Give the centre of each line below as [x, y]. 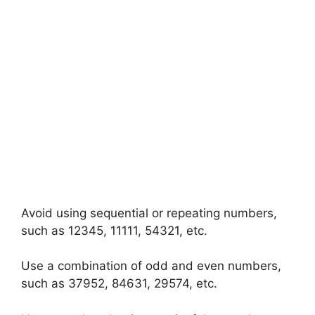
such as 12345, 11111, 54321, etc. [114, 230]
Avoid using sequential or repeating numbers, [149, 213]
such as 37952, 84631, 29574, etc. [119, 283]
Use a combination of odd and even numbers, [151, 266]
